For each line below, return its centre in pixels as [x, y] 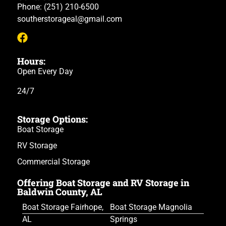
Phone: [31, 7]
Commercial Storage [53, 162]
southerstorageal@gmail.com [70, 19]
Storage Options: [52, 119]
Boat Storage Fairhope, [63, 207]
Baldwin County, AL [60, 192]
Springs [124, 219]
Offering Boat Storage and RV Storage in [103, 183]
